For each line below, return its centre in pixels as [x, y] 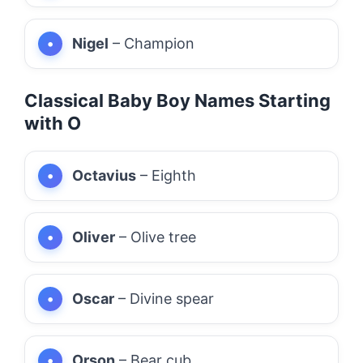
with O [53, 123]
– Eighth [166, 175]
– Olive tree [156, 237]
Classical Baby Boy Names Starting [177, 100]
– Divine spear [164, 298]
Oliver [94, 237]
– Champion [152, 43]
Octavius [104, 175]
